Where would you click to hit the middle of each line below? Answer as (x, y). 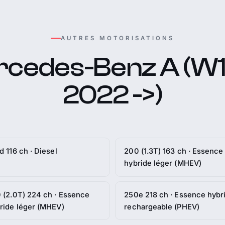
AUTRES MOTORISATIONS (118, 38)
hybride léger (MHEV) (163, 163)
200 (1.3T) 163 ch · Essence (174, 151)
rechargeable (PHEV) (162, 207)
